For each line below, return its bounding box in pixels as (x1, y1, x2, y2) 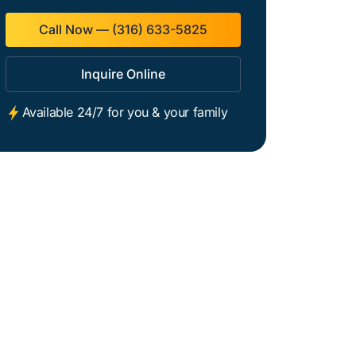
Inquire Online (81, 66, 165, 82)
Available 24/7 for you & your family (21, 104, 228, 120)
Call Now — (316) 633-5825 (39, 21, 207, 37)
